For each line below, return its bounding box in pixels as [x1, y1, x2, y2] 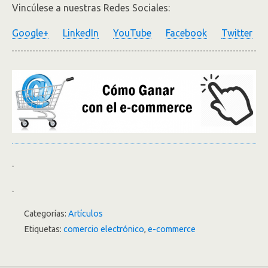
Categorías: [24, 208, 68, 218]
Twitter [221, 28, 252, 39]
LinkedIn [63, 28, 99, 39]
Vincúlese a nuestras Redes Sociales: [12, 2, 170, 14]
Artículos [68, 208, 103, 218]
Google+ [12, 28, 48, 39]
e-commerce [148, 224, 196, 234]
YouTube [113, 28, 151, 39]
